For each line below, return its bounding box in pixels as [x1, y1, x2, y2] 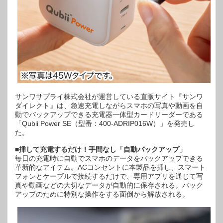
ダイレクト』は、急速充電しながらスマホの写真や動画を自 [15, 102, 203, 110]
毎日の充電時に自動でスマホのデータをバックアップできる [15, 154, 203, 162]
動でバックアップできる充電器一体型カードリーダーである [15, 111, 203, 118]
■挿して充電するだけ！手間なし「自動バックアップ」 [15, 145, 186, 153]
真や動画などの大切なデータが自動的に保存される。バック [15, 181, 203, 189]
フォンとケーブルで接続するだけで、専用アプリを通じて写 [15, 172, 203, 180]
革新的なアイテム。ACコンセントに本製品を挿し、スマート [15, 163, 206, 171]
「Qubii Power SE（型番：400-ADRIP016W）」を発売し [15, 119, 195, 127]
